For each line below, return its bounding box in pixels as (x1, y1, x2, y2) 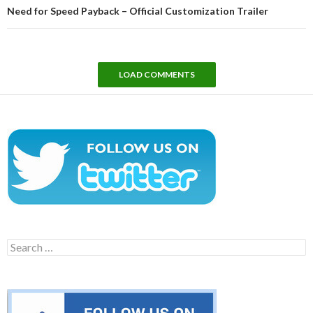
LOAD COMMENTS (118, 68, 195, 80)
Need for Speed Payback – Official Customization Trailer (7, 4, 268, 17)
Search (6, 238, 36, 250)
